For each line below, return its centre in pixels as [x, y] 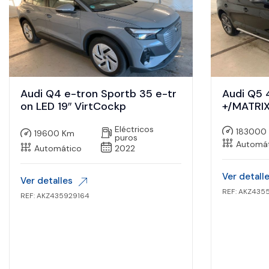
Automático [58, 148]
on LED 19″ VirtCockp [73, 107]
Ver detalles [47, 181]
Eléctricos [134, 129]
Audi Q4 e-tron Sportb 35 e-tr [98, 94]
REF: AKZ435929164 [55, 196]
